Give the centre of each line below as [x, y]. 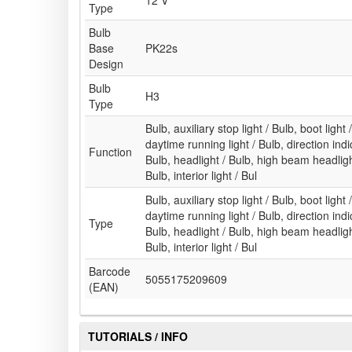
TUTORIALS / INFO [138, 337]
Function [110, 152]
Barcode [110, 271]
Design [106, 64]
